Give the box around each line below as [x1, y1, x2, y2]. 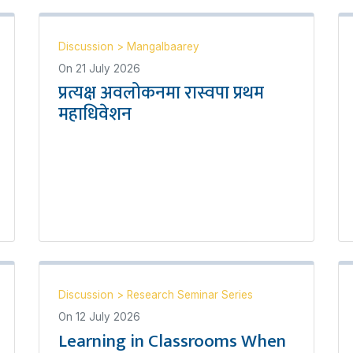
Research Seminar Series [127, 288, 253, 301]
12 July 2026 [76, 310, 140, 323]
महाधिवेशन [58, 99, 132, 129]
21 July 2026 [76, 62, 140, 75]
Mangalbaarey [127, 40, 199, 53]
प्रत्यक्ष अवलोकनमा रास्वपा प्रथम [58, 78, 264, 108]
